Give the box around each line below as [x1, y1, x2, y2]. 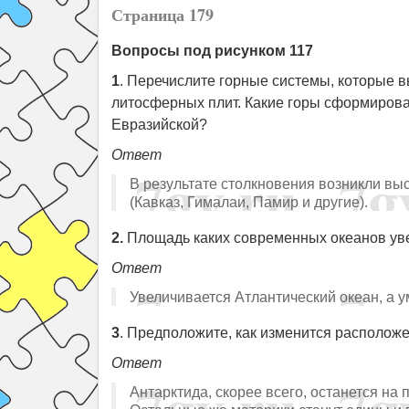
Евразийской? [111, 117, 207, 132]
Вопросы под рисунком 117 [111, 43, 313, 58]
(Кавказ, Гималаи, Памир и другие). [130, 194, 368, 210]
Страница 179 [111, 3, 214, 26]
